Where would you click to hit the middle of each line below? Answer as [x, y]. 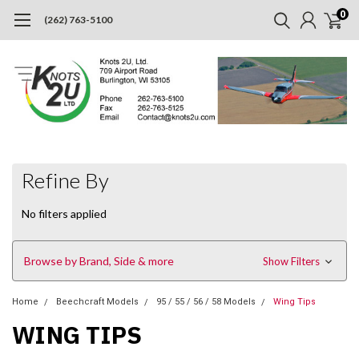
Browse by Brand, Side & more [99, 260]
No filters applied [64, 213]
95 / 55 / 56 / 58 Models [206, 301]
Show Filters [292, 261]
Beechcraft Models [97, 301]
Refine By [66, 180]
